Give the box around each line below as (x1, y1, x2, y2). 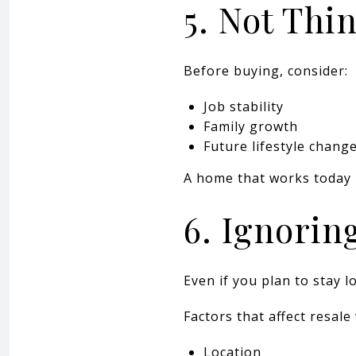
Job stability (203, 97, 284, 115)
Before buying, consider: (184, 61, 348, 79)
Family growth (203, 117, 298, 135)
